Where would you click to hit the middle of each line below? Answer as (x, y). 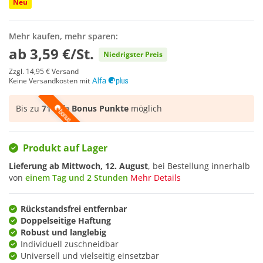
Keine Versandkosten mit (49, 81)
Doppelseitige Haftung (66, 220)
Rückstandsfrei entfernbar (74, 208)
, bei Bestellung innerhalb (199, 166)
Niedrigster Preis (133, 55)
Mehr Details (156, 177)
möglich (145, 109)
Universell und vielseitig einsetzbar (90, 255)
